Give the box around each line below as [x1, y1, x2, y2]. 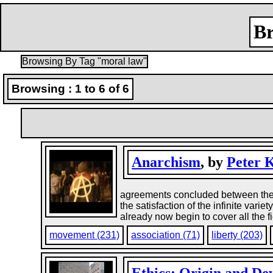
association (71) [131, 230, 200, 240]
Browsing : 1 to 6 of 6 [12, 82, 129, 95]
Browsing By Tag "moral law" [21, 56, 147, 66]
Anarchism [132, 154, 201, 170]
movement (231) [49, 230, 120, 240]
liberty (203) [211, 230, 263, 240]
